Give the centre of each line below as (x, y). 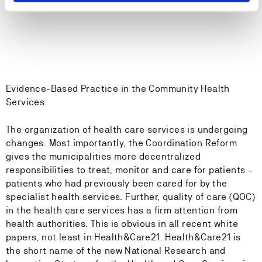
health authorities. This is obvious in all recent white (122, 224)
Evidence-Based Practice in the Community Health (118, 89)
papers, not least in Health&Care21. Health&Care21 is (123, 237)
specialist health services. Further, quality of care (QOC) (131, 197)
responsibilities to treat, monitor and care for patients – (130, 170)
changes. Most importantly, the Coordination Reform (121, 143)
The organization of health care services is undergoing (127, 130)
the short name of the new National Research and (116, 251)
